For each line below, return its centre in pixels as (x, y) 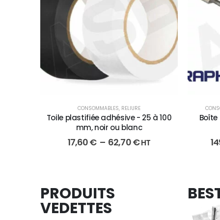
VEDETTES (76, 208)
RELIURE (131, 109)
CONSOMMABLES (98, 109)
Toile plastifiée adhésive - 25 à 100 (109, 118)
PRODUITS (78, 194)
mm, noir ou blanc (109, 128)
